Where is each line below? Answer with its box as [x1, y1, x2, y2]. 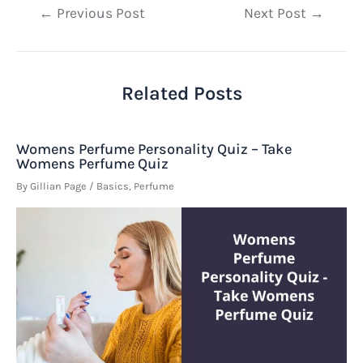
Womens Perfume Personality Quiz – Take [16, 139, 292, 158]
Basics [96, 179, 129, 192]
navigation [15, 26, 80, 42]
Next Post [243, 5, 310, 22]
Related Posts [121, 81, 242, 105]
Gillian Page [30, 179, 89, 192]
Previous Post [53, 5, 146, 22]
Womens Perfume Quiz [16, 154, 169, 173]
